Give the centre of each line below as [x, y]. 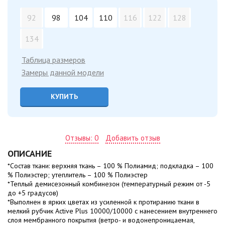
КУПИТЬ [64, 96]
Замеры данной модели [63, 72]
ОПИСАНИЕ [30, 153]
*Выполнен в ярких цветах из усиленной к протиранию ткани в [103, 202]
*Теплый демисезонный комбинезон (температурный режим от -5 [109, 184]
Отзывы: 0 [82, 138]
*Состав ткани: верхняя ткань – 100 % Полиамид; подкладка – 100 [110, 165]
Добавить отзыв [133, 138]
